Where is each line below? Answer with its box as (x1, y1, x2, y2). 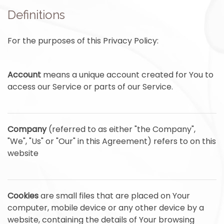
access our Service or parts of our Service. (7, 81, 173, 92)
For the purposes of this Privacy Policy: (7, 35, 158, 46)
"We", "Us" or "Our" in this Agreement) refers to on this (7, 135, 216, 147)
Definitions (7, 7, 65, 22)
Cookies (7, 190, 38, 201)
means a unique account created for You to (41, 69, 213, 80)
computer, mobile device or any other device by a (7, 202, 204, 213)
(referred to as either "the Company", (46, 123, 195, 135)
